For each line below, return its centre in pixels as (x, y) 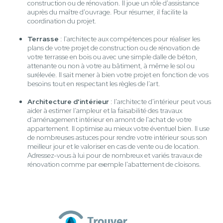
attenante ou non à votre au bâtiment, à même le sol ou (111, 66)
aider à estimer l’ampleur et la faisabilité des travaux (105, 111)
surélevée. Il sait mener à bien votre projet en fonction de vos (118, 75)
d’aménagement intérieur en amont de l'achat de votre (110, 120)
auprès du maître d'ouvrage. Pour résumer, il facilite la (108, 12)
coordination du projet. (62, 21)
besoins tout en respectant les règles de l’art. (94, 84)
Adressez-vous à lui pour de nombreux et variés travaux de (115, 156)
